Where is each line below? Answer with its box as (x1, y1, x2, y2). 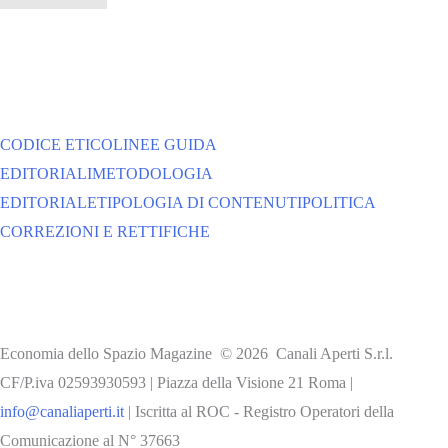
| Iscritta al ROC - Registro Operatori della (124, 403, 394, 421)
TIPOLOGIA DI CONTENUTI (97, 194, 302, 212)
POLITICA (302, 194, 375, 212)
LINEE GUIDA (113, 136, 216, 154)
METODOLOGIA (92, 165, 212, 183)
